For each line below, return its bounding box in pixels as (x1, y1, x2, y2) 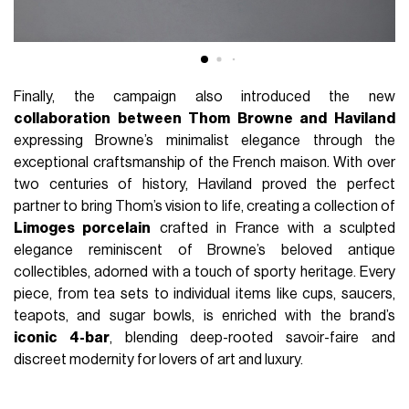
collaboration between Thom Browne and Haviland (14, 111, 395, 127)
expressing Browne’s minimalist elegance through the (14, 133, 395, 149)
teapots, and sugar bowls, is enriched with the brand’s (14, 309, 395, 324)
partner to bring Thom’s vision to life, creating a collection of (14, 199, 395, 215)
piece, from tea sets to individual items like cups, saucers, (14, 287, 395, 302)
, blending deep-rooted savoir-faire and (109, 330, 395, 346)
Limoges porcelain (14, 221, 152, 236)
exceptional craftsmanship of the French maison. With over (14, 155, 395, 171)
